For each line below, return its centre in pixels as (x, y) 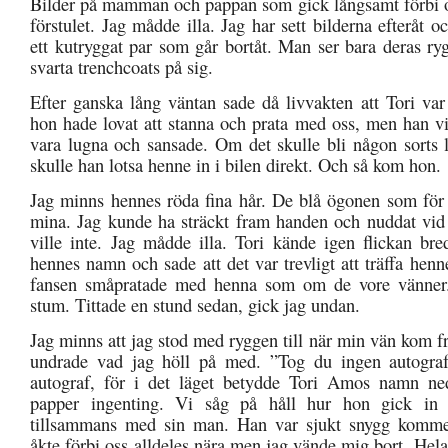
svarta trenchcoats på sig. (121, 66)
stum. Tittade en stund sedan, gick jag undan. (195, 304)
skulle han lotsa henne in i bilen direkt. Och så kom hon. (235, 164)
